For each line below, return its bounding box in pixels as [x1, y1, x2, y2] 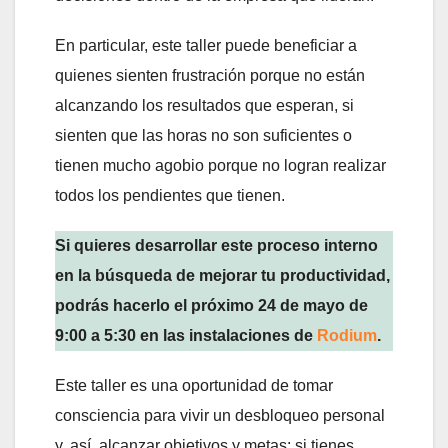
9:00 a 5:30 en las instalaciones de [55, 327, 317, 345]
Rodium [317, 327, 377, 345]
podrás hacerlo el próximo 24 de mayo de [55, 297, 368, 315]
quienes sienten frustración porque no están [55, 67, 365, 85]
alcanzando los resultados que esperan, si [55, 97, 354, 115]
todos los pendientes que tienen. [55, 187, 285, 205]
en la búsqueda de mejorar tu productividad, [55, 267, 390, 285]
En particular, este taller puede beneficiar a [55, 37, 357, 55]
